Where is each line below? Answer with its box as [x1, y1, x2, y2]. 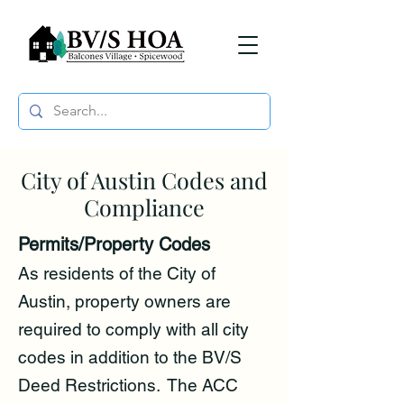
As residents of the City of [18, 263, 216, 284]
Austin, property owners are [18, 291, 231, 312]
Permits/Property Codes [18, 234, 216, 256]
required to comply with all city [18, 319, 249, 340]
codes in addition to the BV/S [18, 347, 242, 368]
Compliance [84, 192, 205, 223]
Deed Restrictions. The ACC [18, 375, 238, 396]
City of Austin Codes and [21, 165, 268, 196]
